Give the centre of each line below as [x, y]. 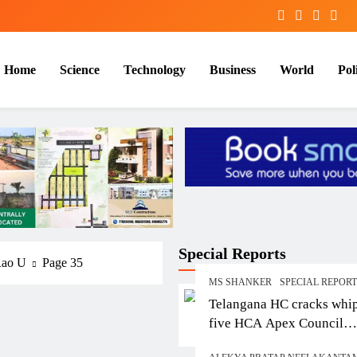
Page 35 [63, 263]
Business [233, 69]
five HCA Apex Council [276, 324]
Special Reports [232, 254]
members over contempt [277, 343]
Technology [155, 69]
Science [80, 69]
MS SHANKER [240, 282]
